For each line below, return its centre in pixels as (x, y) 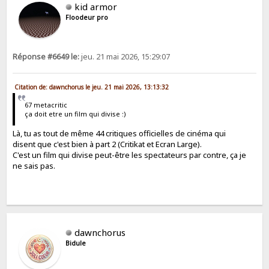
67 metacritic (46, 105)
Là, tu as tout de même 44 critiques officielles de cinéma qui (119, 133)
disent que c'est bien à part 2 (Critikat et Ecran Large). (107, 144)
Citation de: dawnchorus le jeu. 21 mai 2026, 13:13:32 (92, 87)
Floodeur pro (87, 17)
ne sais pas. (34, 165)
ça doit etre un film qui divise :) (75, 114)
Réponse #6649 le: (46, 56)
